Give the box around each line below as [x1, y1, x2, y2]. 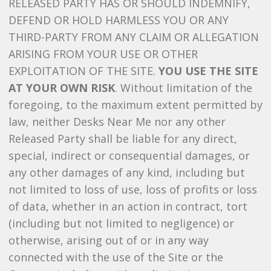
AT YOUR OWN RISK [8, 80, 115, 95]
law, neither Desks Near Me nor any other [8, 114, 226, 129]
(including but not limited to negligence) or [8, 216, 234, 230]
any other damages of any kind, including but [8, 165, 245, 180]
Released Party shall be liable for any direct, [8, 131, 237, 146]
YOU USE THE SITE [158, 64, 258, 78]
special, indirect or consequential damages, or [8, 148, 250, 163]
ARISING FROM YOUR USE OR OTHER [8, 47, 198, 61]
